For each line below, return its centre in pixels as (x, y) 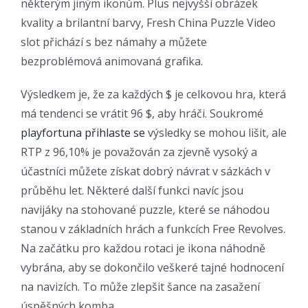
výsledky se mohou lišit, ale (216, 132)
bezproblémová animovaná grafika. (112, 61)
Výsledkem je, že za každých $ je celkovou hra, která (153, 94)
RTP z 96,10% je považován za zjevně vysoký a (139, 152)
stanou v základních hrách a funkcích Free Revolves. (153, 229)
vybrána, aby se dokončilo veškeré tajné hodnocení (152, 267)
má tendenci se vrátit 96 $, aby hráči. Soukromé (142, 113)
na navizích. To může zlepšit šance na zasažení (140, 286)
